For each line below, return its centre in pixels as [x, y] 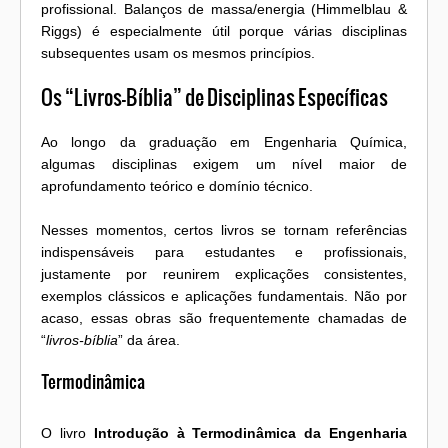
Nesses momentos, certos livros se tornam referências [224, 230]
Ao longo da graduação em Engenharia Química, [224, 142]
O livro [67, 432]
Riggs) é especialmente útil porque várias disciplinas [224, 31]
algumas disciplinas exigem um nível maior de [224, 164]
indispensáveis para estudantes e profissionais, [224, 252]
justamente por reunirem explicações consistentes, [224, 274]
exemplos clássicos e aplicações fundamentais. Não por [224, 296]
